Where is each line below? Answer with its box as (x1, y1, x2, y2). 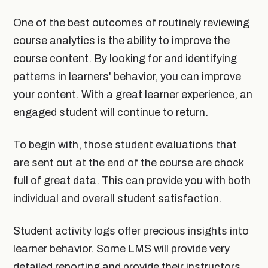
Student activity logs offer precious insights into (13, 224, 249, 237)
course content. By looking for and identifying (13, 52, 237, 65)
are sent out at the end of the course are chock (13, 156, 243, 169)
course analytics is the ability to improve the (13, 34, 230, 47)
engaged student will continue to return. (13, 106, 211, 118)
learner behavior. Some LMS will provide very (13, 242, 230, 255)
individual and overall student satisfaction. (13, 192, 224, 205)
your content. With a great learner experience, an (13, 88, 252, 100)
